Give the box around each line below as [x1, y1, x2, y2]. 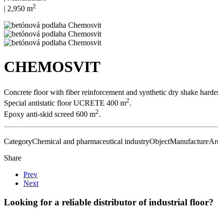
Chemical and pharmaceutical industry [32, 137, 149, 146]
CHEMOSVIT [4, 57, 100, 75]
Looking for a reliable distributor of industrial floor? [4, 197, 214, 208]
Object [149, 137, 170, 146]
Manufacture [170, 137, 209, 146]
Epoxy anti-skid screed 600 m [4, 110, 95, 118]
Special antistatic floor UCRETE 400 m [4, 99, 126, 108]
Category [4, 137, 32, 146]
